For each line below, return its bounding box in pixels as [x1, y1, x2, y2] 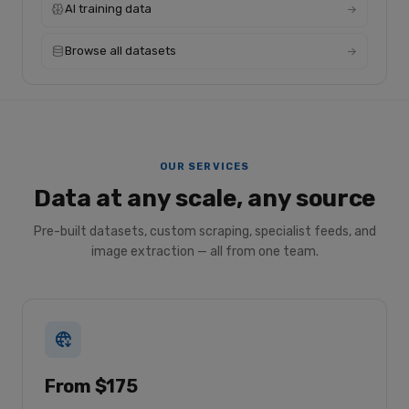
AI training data [65, 2, 152, 16]
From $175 [45, 375, 138, 397]
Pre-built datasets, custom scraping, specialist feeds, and [33, 224, 376, 239]
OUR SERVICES [159, 161, 250, 173]
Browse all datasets [65, 44, 176, 58]
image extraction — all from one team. [90, 244, 319, 259]
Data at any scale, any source [33, 184, 376, 213]
